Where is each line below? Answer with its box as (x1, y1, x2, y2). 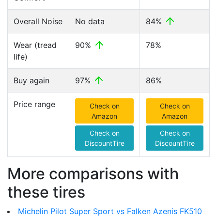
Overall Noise (14, 16, 62, 26)
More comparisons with (7, 164, 179, 183)
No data (75, 16, 105, 26)
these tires (7, 183, 85, 201)
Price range (14, 99, 55, 109)
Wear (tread (14, 40, 57, 50)
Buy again (14, 76, 49, 85)
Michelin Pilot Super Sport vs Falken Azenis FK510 (18, 206, 202, 216)
